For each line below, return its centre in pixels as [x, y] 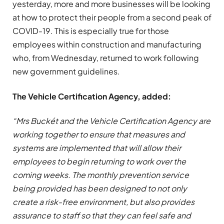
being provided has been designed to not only [100, 188]
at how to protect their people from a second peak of [112, 17]
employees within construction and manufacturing [107, 44]
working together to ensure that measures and [99, 134]
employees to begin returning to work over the [99, 161]
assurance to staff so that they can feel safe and [102, 215]
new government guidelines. [66, 71]
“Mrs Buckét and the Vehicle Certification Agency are [111, 120]
